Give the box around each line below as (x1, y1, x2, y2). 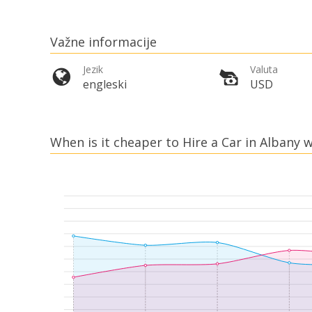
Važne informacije (50, 33, 157, 51)
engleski (83, 77, 127, 93)
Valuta (250, 63, 278, 77)
